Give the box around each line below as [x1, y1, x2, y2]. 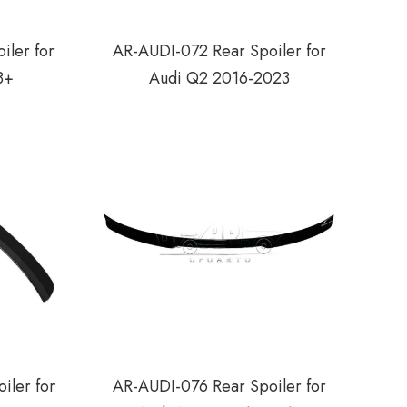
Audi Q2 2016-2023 [148, 65, 290, 90]
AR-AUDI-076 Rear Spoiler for [112, 374, 326, 399]
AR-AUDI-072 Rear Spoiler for [112, 38, 326, 63]
